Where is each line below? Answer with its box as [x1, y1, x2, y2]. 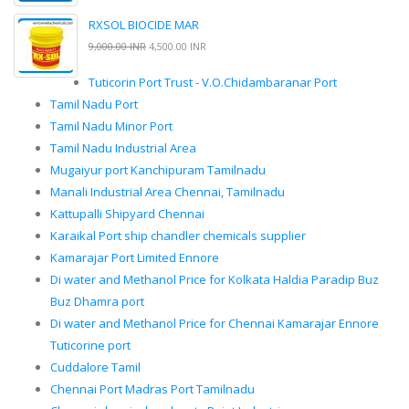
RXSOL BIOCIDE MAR [89, 16, 199, 34]
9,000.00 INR [89, 40, 146, 54]
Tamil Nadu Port [50, 96, 138, 113]
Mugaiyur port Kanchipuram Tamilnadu [50, 162, 266, 179]
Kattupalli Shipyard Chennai [50, 205, 204, 223]
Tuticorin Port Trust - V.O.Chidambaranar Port [89, 74, 337, 91]
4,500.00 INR [146, 40, 206, 54]
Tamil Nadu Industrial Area [50, 140, 196, 157]
